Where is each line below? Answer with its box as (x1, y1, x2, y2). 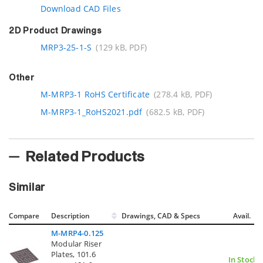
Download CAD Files (38, 3, 121, 15)
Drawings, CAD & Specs (122, 210, 200, 221)
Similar (9, 182, 45, 193)
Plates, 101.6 (51, 248, 96, 259)
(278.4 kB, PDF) (154, 89, 213, 100)
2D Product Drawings (9, 27, 102, 36)
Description (51, 210, 90, 221)
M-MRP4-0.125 (51, 227, 104, 238)
